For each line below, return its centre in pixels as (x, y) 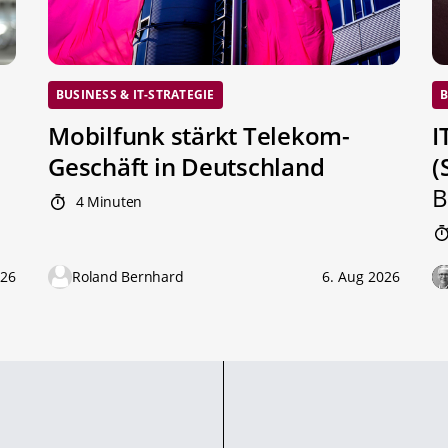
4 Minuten (106, 202)
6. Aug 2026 (361, 277)
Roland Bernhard (128, 277)
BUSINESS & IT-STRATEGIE (135, 94)
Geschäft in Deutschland (186, 167)
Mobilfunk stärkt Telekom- (199, 136)
